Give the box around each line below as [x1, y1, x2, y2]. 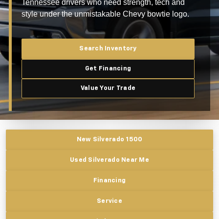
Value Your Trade [80, 85, 136, 92]
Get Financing [85, 66, 131, 72]
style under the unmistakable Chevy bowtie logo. [22, 10, 189, 19]
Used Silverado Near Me [70, 157, 149, 164]
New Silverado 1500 [76, 136, 143, 143]
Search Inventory [79, 45, 137, 52]
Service [97, 198, 122, 205]
